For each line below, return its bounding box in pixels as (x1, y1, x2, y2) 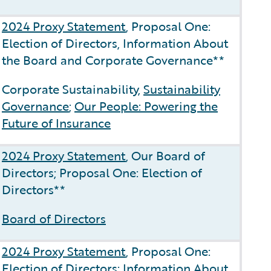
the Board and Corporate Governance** (2, 51, 224, 69)
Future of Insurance (2, 114, 111, 132)
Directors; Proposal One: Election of (2, 163, 202, 181)
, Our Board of (126, 146, 205, 165)
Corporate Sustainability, (2, 80, 143, 98)
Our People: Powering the (74, 97, 218, 115)
